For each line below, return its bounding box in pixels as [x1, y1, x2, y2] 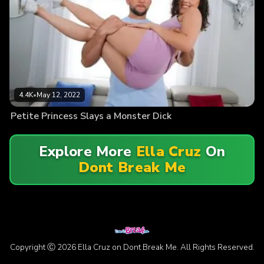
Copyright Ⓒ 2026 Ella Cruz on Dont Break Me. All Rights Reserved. [9, 242, 255, 253]
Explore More [38, 142, 136, 161]
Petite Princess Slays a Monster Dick [11, 110, 171, 123]
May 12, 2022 [37, 90, 80, 100]
